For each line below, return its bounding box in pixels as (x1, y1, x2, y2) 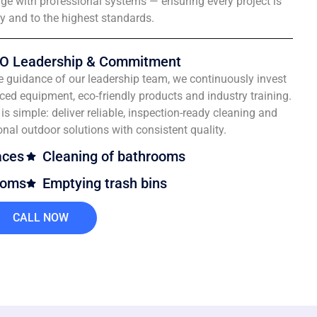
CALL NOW (12, 211, 69, 225)
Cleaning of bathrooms (42, 148, 185, 166)
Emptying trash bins (42, 175, 167, 192)
